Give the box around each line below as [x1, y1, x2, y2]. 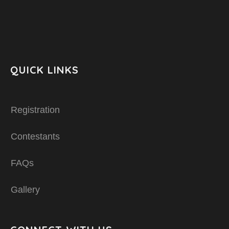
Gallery [11, 185, 40, 195]
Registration [11, 105, 60, 115]
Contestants [11, 131, 60, 142]
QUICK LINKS [10, 63, 79, 76]
